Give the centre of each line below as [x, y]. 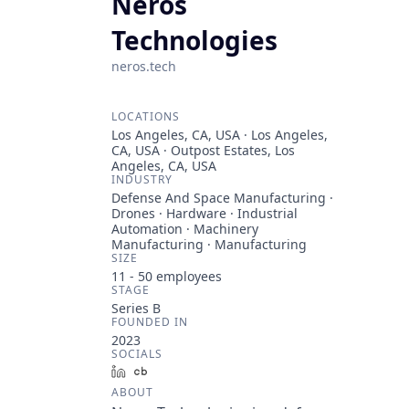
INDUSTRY [142, 179]
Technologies [194, 40]
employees [187, 276]
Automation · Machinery [185, 229]
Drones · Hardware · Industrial [204, 213]
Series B [136, 308]
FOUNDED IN [150, 322]
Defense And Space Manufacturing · [222, 198]
